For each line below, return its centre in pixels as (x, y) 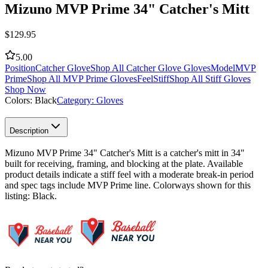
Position (20, 68)
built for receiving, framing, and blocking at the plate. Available (124, 164)
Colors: (20, 100)
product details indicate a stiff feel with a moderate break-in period (129, 175)
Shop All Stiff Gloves (210, 78)
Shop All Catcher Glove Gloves (150, 68)
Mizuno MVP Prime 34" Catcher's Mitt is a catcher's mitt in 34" (125, 153)
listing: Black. (31, 196)
